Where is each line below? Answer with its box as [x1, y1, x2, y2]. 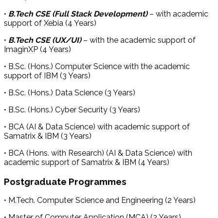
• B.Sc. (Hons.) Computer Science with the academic [4, 61, 190, 71]
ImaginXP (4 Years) [4, 44, 71, 54]
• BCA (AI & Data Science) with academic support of [4, 122, 190, 131]
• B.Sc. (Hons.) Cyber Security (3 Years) [4, 105, 140, 114]
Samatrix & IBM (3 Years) [4, 131, 91, 141]
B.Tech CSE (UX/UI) [8, 35, 81, 45]
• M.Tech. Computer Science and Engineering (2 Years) [4, 196, 196, 205]
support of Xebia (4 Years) [4, 18, 96, 28]
